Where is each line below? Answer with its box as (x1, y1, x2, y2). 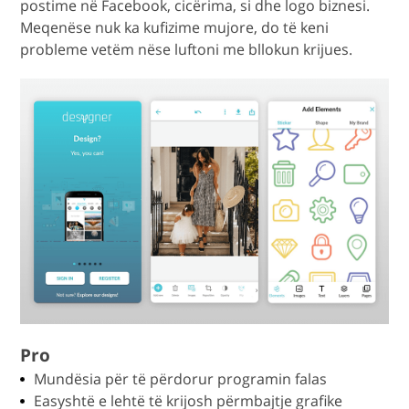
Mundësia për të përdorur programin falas (34, 369, 328, 390)
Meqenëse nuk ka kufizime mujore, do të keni (20, 17, 330, 38)
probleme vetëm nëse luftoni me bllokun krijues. (20, 39, 353, 60)
